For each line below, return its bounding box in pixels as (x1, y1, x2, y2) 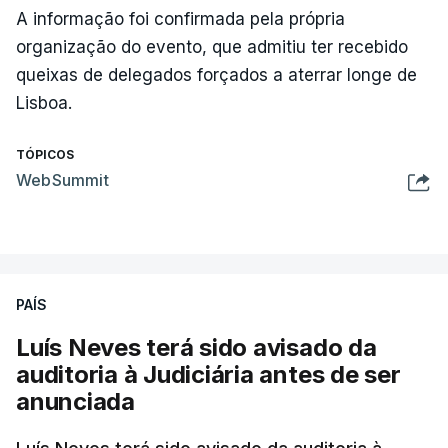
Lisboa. (16, 93, 72, 113)
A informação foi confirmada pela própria (16, 9, 345, 29)
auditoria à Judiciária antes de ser (16, 360, 401, 389)
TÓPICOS (16, 147, 74, 162)
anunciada (16, 387, 135, 416)
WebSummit (16, 170, 109, 190)
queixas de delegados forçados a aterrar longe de (16, 65, 417, 85)
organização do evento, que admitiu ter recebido (16, 37, 408, 57)
